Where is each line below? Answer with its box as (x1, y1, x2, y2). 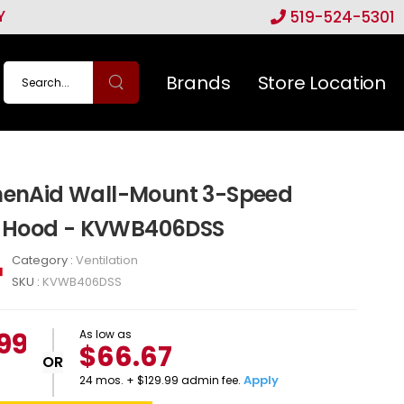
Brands (165, 70, 231, 96)
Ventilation (75, 252, 138, 270)
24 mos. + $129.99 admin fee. (79, 372, 244, 389)
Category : (11, 252, 76, 270)
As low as (79, 326, 133, 343)
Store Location (257, 70, 386, 96)
